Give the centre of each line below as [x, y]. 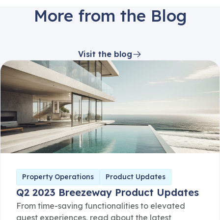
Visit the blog [105, 54]
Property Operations [58, 177]
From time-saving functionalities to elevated [101, 206]
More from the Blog [110, 16]
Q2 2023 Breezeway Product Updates [108, 192]
